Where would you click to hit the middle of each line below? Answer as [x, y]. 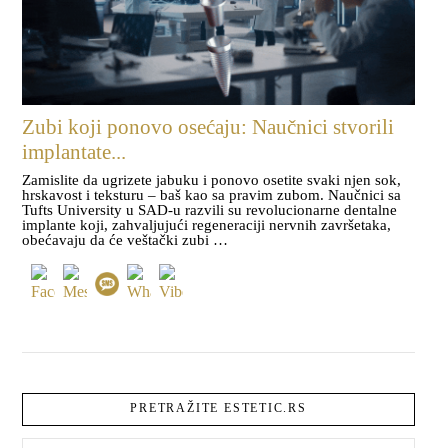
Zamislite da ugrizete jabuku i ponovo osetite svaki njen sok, [211, 179]
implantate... [74, 152]
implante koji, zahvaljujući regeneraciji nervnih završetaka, [206, 224]
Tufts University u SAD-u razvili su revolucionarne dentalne [209, 209]
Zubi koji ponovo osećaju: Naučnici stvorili [208, 127]
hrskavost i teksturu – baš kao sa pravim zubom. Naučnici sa [211, 194]
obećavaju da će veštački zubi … [125, 239]
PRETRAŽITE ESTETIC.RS [218, 408]
